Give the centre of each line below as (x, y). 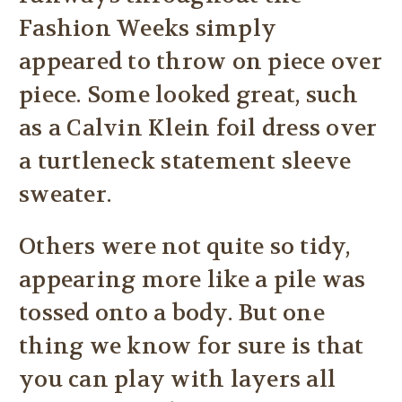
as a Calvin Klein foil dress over (198, 129)
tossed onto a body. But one (172, 314)
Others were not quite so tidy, (185, 247)
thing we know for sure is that (192, 347)
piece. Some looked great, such (189, 96)
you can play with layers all (177, 380)
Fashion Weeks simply (148, 29)
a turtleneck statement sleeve (185, 162)
